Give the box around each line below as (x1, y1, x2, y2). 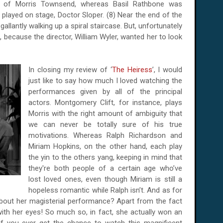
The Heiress (111, 65, 152, 74)
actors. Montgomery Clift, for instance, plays (28, 98, 182, 107)
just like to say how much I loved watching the (28, 76, 182, 85)
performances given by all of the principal (28, 87, 182, 96)
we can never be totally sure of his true (28, 120, 182, 129)
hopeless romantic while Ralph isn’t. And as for (28, 186, 182, 195)
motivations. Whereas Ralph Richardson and (28, 131, 182, 140)
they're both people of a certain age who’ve (28, 164, 182, 173)
